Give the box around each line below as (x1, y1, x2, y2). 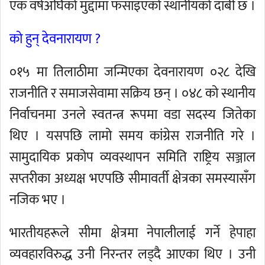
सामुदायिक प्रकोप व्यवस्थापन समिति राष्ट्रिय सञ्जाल (9, 146, 256, 169)
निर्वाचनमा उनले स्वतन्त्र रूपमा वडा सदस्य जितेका (9, 104, 256, 126)
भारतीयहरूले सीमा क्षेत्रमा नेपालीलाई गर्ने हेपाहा (9, 222, 256, 244)
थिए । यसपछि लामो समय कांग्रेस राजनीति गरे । (9, 125, 256, 147)
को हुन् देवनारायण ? (9, 28, 101, 50)
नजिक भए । (9, 189, 66, 211)
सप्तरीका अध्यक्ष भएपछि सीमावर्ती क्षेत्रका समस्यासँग (9, 167, 256, 190)
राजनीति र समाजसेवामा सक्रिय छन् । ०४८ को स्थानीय (9, 82, 256, 105)
